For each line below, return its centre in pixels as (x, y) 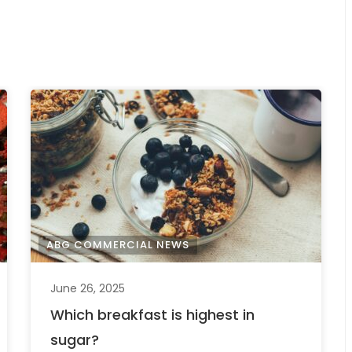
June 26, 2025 (88, 288)
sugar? (75, 340)
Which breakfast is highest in (152, 315)
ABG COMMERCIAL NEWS (118, 245)
